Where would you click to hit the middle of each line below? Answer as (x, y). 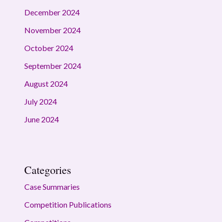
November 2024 (52, 30)
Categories (48, 170)
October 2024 (49, 48)
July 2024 (40, 102)
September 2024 (53, 66)
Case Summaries (52, 187)
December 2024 (52, 12)
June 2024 (41, 119)
